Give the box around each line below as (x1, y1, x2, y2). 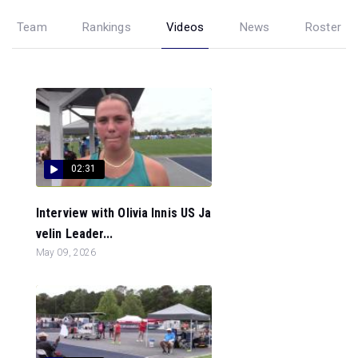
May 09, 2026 (36, 246, 97, 258)
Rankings (82, 19, 131, 34)
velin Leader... (36, 225, 113, 241)
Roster (304, 19, 341, 34)
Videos (166, 19, 205, 34)
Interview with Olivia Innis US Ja (36, 205, 212, 221)
